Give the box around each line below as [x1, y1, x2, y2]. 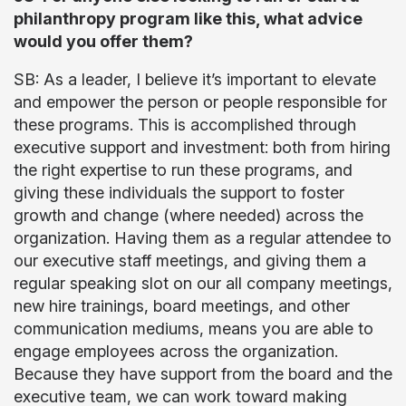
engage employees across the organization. [14, 342, 338, 361]
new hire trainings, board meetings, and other [14, 296, 350, 315]
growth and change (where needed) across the [14, 206, 363, 225]
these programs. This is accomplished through [14, 115, 356, 134]
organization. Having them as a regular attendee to [14, 228, 391, 247]
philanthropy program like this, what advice [14, 9, 362, 28]
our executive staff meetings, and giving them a [14, 251, 366, 270]
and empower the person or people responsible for [14, 92, 387, 111]
